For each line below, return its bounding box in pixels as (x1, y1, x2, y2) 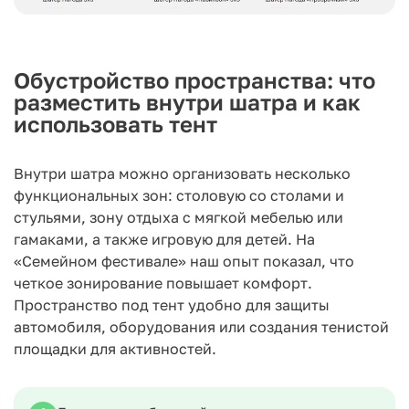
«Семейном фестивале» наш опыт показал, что (14, 252, 354, 270)
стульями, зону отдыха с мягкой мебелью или (14, 208, 343, 226)
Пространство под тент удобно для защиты (14, 296, 330, 314)
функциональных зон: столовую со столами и (14, 186, 344, 204)
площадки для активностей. (14, 340, 216, 358)
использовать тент (14, 110, 217, 137)
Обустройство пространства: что (14, 67, 375, 93)
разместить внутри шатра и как (14, 89, 361, 115)
